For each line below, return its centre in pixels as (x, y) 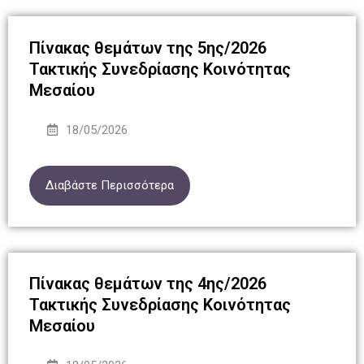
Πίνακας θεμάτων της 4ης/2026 (147, 284)
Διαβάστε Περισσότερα (109, 186)
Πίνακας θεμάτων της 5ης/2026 (147, 48)
